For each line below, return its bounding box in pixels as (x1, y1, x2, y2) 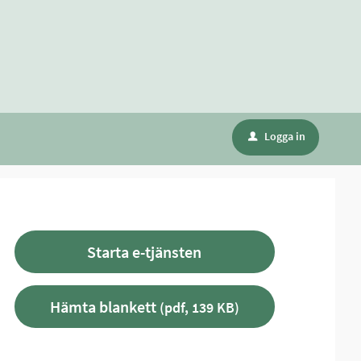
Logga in (264, 129, 305, 143)
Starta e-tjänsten (87, 242, 202, 262)
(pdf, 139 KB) (156, 298, 239, 317)
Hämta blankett (49, 297, 156, 317)
